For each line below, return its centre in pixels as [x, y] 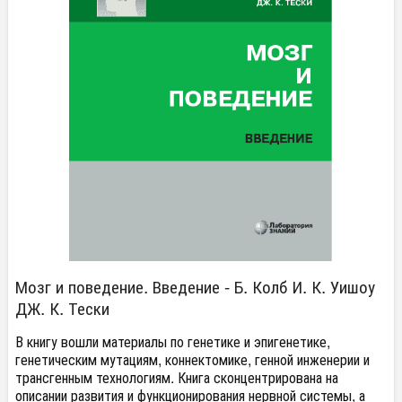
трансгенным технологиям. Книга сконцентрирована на [177, 377]
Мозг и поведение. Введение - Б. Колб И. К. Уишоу [195, 286]
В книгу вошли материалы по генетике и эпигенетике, [173, 341]
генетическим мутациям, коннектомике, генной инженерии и [192, 359]
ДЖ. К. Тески [62, 307]
